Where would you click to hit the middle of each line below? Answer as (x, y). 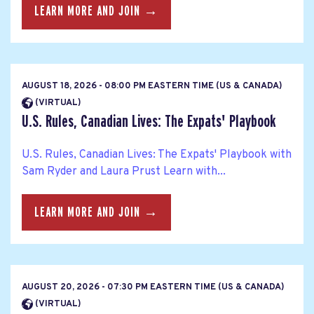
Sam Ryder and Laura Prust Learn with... (124, 172)
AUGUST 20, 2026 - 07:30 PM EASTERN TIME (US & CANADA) (153, 287)
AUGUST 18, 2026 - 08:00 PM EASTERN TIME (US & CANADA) (152, 87)
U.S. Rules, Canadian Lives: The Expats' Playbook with (157, 155)
